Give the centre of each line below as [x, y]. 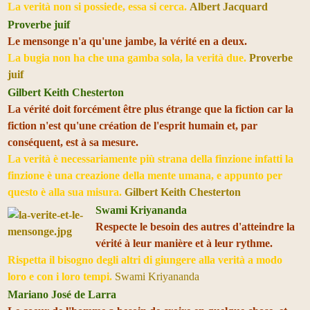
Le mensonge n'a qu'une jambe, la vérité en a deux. [127, 41]
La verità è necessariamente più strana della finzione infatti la [151, 158]
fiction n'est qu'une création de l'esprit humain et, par [133, 125]
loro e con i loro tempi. [60, 276]
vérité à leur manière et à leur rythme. [184, 243]
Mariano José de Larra [62, 294]
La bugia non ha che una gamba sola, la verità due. [128, 57]
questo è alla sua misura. [66, 192]
